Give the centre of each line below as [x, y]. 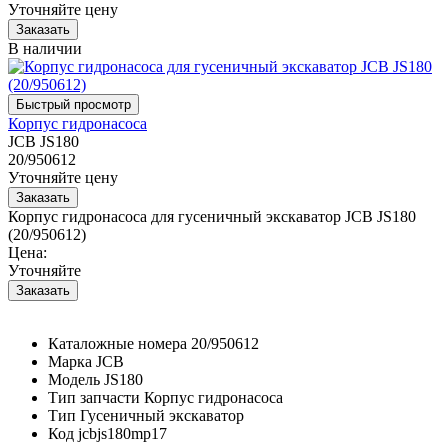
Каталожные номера [117, 343]
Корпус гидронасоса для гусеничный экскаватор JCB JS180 [212, 216]
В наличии [45, 48]
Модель [74, 379]
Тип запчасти [94, 397]
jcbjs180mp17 [122, 433]
